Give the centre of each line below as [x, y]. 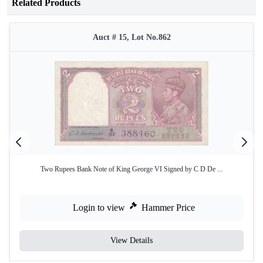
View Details [131, 240]
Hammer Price [168, 208]
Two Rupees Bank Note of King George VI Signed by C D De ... [131, 169]
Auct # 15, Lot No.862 [131, 37]
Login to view [99, 208]
